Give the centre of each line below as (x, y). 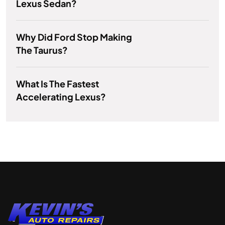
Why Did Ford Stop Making (74, 37)
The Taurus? (42, 50)
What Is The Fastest (58, 84)
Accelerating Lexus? (61, 97)
